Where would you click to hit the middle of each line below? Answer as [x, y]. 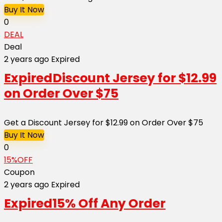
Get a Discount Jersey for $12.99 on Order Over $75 [104, 122]
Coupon [19, 172]
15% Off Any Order [109, 203]
